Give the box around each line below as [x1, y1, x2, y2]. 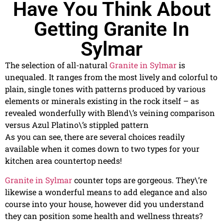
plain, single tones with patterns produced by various [5, 84, 206, 95]
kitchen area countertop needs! [5, 155, 122, 166]
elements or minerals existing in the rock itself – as [5, 96, 199, 107]
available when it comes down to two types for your [5, 143, 200, 154]
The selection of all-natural [5, 60, 110, 71]
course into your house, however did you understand [5, 198, 204, 209]
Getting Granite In [34, 17, 189, 41]
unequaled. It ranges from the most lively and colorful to [5, 72, 218, 83]
